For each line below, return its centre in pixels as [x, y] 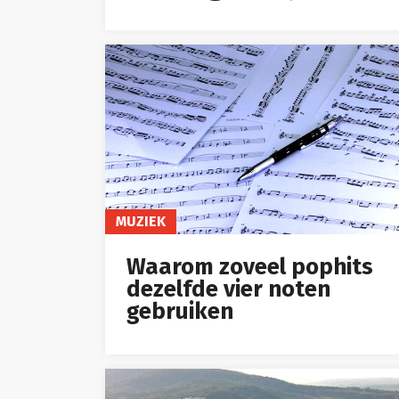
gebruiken [180, 312]
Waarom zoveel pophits [250, 267]
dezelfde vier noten [228, 289]
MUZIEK [141, 222]
